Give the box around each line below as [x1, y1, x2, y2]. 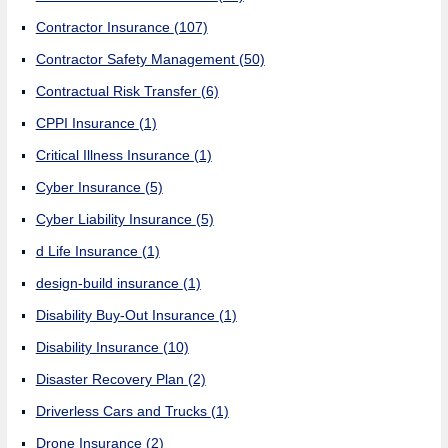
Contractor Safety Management [35, 50, 239, 67]
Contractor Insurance [35, 18, 174, 35]
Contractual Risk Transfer [35, 82, 201, 99]
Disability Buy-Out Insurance [35, 306, 219, 323]
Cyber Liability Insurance [35, 210, 196, 227]
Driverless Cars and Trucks [35, 402, 211, 419]
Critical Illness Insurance [35, 146, 194, 163]
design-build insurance [35, 274, 183, 291]
